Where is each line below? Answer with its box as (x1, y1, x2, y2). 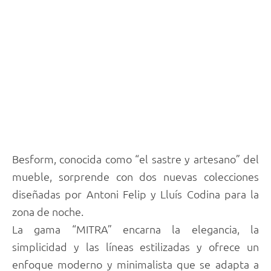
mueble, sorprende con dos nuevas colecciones (12, 169, 259, 184)
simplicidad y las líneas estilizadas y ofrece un (12, 240, 259, 254)
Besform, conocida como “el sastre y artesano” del (12, 152, 259, 166)
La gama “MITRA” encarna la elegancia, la (12, 222, 259, 237)
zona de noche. (12, 204, 83, 219)
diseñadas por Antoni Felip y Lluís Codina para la (12, 187, 259, 201)
